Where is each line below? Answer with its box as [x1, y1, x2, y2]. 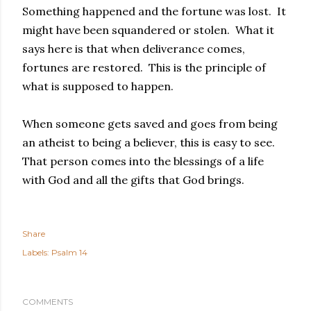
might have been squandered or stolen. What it [22, 23, 274, 37]
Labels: [22, 247, 49, 258]
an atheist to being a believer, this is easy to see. [22, 135, 278, 149]
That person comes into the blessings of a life [22, 154, 264, 168]
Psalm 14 [51, 247, 87, 258]
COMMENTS [22, 296, 73, 307]
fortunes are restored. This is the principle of [22, 60, 266, 74]
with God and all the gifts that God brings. [22, 173, 244, 187]
